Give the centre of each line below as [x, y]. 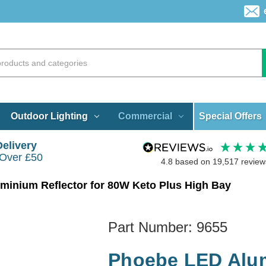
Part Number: [152, 227]
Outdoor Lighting [49, 116]
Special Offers [231, 116]
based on [194, 162]
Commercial [145, 116]
